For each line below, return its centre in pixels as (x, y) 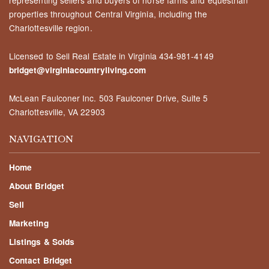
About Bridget (37, 186)
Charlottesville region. (51, 27)
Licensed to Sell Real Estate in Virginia (83, 56)
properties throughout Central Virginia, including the (108, 14)
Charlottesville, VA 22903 (57, 111)
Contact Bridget (41, 260)
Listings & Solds (42, 241)
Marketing (29, 223)
